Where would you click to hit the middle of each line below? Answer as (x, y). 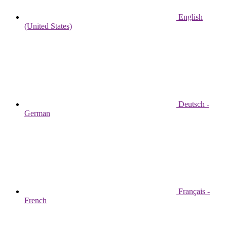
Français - (193, 191)
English (190, 17)
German (37, 113)
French (35, 200)
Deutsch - (193, 104)
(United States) (48, 26)
